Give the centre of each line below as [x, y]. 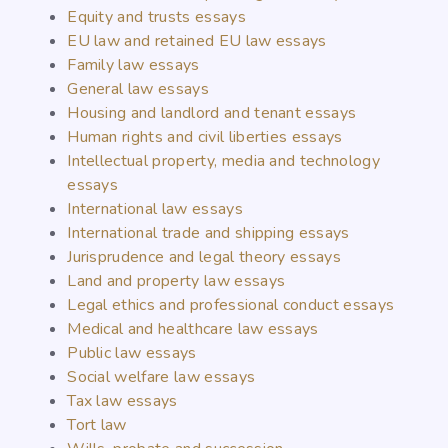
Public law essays [132, 353]
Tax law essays [122, 401]
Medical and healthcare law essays [193, 329]
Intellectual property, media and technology [223, 161]
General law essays [138, 89]
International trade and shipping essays [208, 233]
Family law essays [133, 65]
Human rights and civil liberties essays [205, 137]
